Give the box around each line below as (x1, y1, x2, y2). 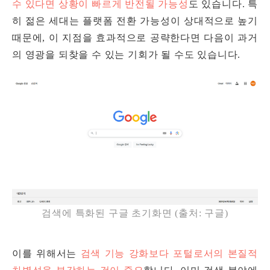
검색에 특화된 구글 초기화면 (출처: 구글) (42, 208, 228, 219)
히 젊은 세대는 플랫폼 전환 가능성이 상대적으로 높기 (12, 16, 258, 27)
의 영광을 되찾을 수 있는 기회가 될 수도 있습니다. (12, 49, 243, 60)
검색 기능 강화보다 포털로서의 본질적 (80, 248, 258, 259)
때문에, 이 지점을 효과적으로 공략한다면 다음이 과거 (12, 33, 258, 43)
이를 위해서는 (12, 248, 77, 259)
